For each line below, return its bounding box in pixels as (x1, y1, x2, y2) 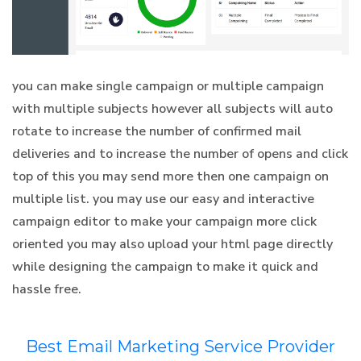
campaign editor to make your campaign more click (12, 212, 317, 230)
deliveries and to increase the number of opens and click (12, 144, 348, 163)
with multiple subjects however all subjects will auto (12, 99, 333, 118)
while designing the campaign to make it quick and (12, 257, 318, 276)
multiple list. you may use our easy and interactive (12, 189, 314, 208)
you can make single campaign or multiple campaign (12, 77, 324, 95)
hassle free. (12, 280, 81, 298)
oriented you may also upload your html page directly (12, 234, 333, 253)
